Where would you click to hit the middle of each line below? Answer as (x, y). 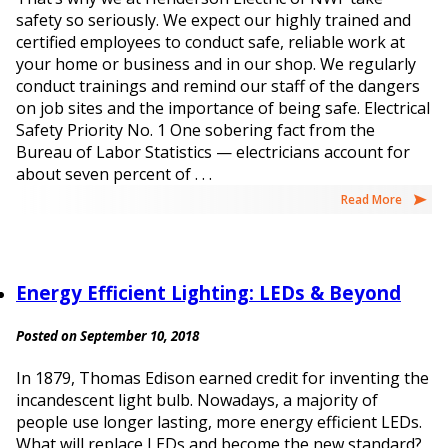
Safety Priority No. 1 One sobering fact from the (195, 129)
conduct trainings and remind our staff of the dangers (218, 85)
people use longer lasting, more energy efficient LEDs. (219, 422)
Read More (371, 199)
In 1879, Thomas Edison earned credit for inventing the (222, 378)
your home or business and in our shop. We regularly (216, 63)
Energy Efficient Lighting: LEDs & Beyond (208, 292)
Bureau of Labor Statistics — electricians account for (213, 151)
